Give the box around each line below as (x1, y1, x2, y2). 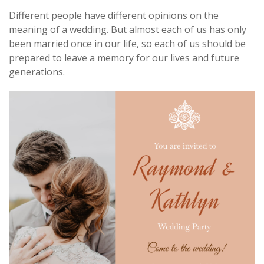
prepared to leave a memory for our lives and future (9, 51, 239, 64)
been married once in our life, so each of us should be (9, 37, 246, 50)
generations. (9, 65, 65, 78)
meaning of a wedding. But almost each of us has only (9, 22, 246, 36)
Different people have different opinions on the (9, 8, 219, 22)
